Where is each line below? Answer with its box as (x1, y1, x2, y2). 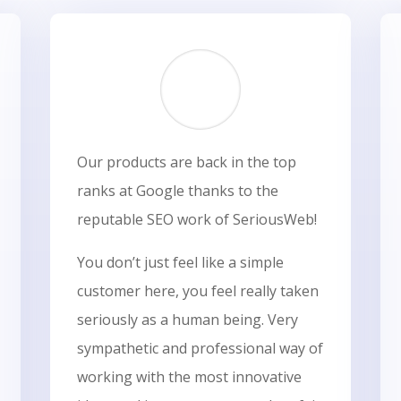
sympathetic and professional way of (76, 337, 323, 358)
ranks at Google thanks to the (76, 180, 278, 200)
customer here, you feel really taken (76, 280, 319, 301)
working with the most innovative (76, 366, 302, 387)
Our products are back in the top (76, 151, 296, 172)
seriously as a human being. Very (76, 309, 298, 329)
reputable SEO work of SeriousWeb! (76, 209, 317, 229)
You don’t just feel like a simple (76, 252, 284, 272)
